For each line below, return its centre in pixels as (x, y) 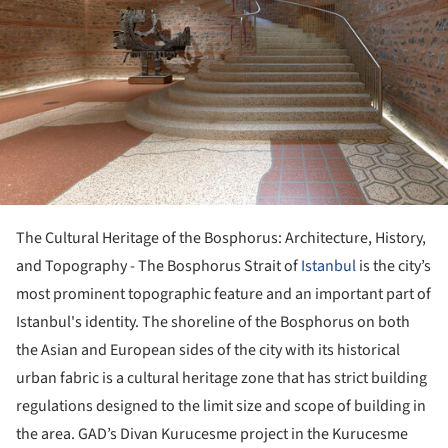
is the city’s (393, 266)
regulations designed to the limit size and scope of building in (221, 406)
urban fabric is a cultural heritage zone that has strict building (221, 378)
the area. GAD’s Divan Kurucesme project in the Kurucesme (212, 434)
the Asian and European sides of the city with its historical (208, 350)
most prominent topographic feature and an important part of (223, 294)
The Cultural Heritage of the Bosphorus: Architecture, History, (221, 238)
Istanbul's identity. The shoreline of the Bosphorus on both (213, 322)
